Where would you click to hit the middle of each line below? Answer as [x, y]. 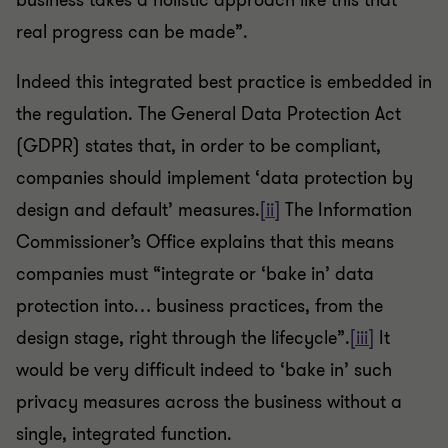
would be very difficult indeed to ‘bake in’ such [204, 370]
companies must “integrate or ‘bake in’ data [195, 274]
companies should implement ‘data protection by [214, 178]
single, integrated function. [124, 434]
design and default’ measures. [138, 210]
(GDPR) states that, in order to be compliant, [198, 146]
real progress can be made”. [132, 32]
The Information [346, 210]
